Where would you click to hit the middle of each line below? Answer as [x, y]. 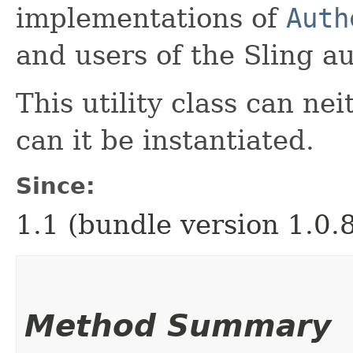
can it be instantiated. [165, 140]
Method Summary [178, 326]
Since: [56, 186]
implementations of [151, 18]
